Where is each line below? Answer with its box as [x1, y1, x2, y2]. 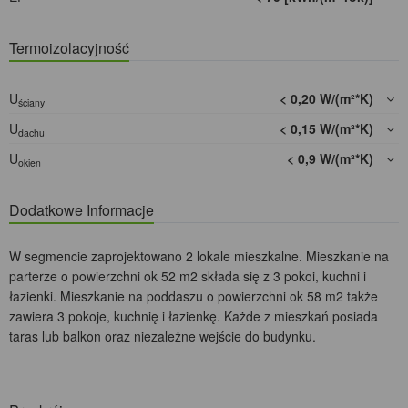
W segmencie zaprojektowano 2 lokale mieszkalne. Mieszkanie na [9, 247, 389, 266]
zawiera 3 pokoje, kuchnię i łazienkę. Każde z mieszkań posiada [9, 307, 378, 326]
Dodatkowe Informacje [9, 199, 154, 221]
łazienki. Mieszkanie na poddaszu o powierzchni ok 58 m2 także [9, 287, 378, 306]
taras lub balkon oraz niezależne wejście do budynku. [9, 327, 316, 346]
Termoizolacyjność [9, 37, 129, 59]
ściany [18, 95, 45, 109]
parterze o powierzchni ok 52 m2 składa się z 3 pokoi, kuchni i [9, 267, 366, 286]
